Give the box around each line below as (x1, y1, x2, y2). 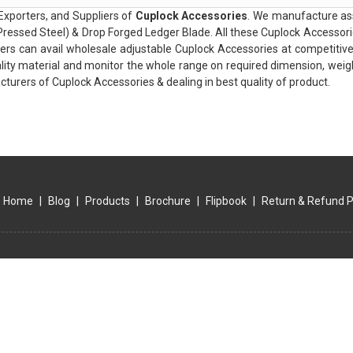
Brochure (145, 195, 191, 207)
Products (85, 195, 130, 207)
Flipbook (206, 195, 247, 207)
